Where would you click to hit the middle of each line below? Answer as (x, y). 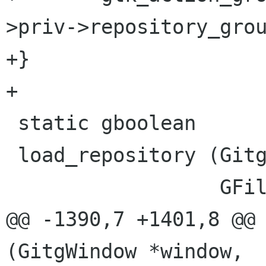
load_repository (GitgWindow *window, (12, 155)
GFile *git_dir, (113, 187)
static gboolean (12, 123)
